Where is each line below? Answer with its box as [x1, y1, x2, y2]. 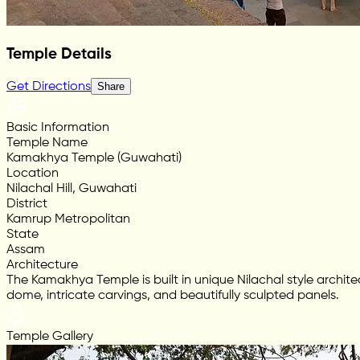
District [6, 198, 47, 211]
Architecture [6, 259, 78, 272]
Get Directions [6, 80, 91, 94]
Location [6, 167, 59, 181]
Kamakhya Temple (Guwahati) [6, 152, 182, 166]
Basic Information [6, 121, 109, 135]
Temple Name [6, 137, 88, 150]
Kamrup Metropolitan [6, 213, 130, 227]
